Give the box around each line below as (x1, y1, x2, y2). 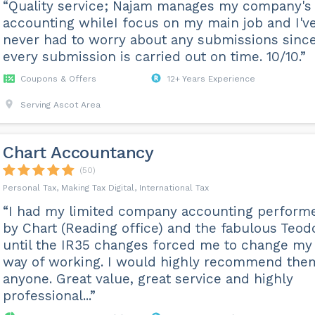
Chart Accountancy (2, 143, 154, 163)
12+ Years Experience (167, 74, 255, 84)
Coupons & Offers (20, 74, 96, 84)
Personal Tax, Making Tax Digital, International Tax (2, 183, 209, 193)
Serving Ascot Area (20, 100, 101, 110)
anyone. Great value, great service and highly (2, 271, 293, 288)
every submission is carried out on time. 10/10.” (2, 49, 306, 65)
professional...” (2, 288, 96, 304)
